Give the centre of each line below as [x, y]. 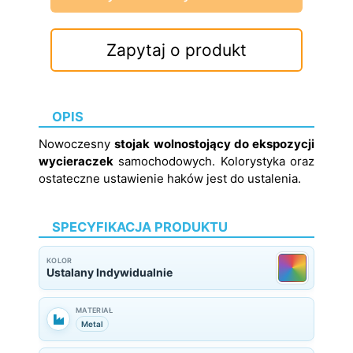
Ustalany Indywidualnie [110, 272]
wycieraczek [76, 161]
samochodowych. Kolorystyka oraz [214, 161]
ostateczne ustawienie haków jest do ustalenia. [170, 178]
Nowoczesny [77, 144]
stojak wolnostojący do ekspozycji [214, 144]
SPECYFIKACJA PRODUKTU [140, 227]
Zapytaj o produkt [176, 50]
